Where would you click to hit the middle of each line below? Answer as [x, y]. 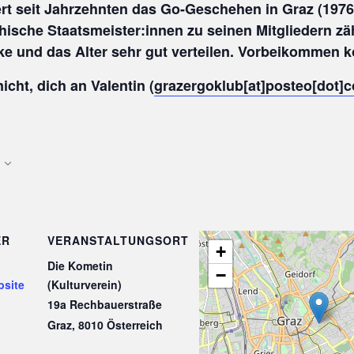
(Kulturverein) [85, 285]
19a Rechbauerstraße [105, 305]
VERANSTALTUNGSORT [119, 241]
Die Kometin [81, 266]
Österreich [135, 325]
